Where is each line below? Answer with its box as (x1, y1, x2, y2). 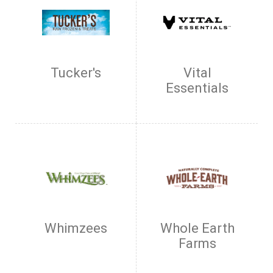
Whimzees (44, 221, 107, 236)
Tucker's (51, 65, 101, 80)
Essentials (166, 80, 229, 96)
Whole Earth (160, 221, 235, 236)
